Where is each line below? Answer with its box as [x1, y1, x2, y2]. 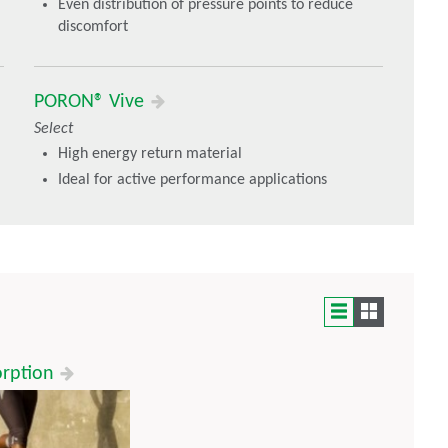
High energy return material [58, 146, 242, 163]
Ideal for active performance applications [58, 172, 327, 189]
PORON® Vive [34, 92, 149, 113]
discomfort [58, 19, 128, 36]
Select [34, 121, 73, 138]
